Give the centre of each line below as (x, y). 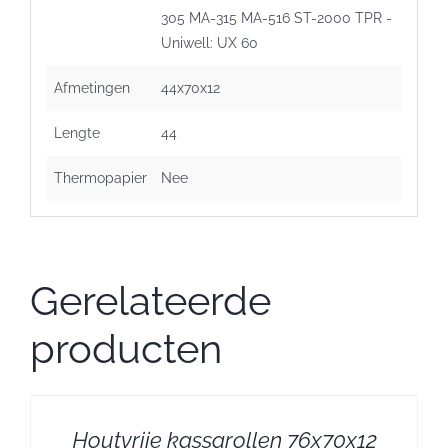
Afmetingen (91, 87)
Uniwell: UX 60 (209, 42)
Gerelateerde (150, 301)
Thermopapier (100, 177)
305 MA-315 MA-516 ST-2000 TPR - (276, 17)
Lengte (76, 132)
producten (126, 349)
